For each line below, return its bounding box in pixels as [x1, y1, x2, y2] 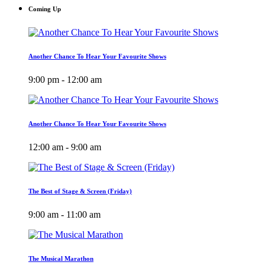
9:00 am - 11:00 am [28, 209, 101, 219]
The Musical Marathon [28, 254, 93, 262]
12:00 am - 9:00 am [28, 141, 101, 152]
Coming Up [28, 5, 61, 13]
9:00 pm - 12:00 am [28, 74, 102, 85]
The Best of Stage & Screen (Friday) [28, 187, 132, 195]
